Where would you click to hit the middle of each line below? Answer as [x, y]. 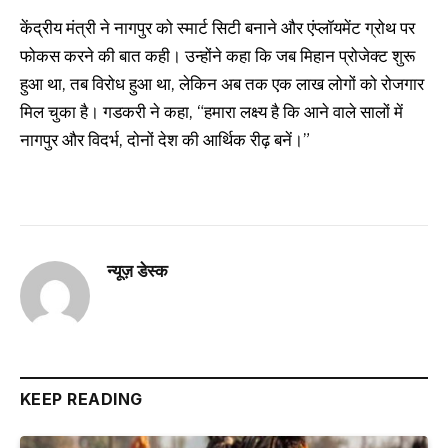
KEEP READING [81, 399]
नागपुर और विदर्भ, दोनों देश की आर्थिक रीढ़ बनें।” [165, 140]
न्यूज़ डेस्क [137, 271]
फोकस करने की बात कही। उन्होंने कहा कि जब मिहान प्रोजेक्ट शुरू [217, 56]
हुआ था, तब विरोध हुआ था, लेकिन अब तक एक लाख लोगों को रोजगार [222, 84]
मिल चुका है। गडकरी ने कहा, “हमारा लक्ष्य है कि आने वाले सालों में [211, 112]
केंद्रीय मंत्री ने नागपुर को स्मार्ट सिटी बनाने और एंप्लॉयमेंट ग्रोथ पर [217, 28]
